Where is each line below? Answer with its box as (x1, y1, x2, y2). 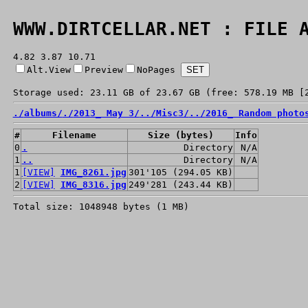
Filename (52, 129, 96, 140)
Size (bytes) (147, 129, 214, 140)
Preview (84, 64, 123, 75)
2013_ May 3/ (73, 107, 140, 118)
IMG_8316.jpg (60, 179, 126, 190)
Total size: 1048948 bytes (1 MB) (12, 201, 189, 212)
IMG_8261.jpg (60, 166, 126, 177)
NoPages (136, 64, 175, 75)
